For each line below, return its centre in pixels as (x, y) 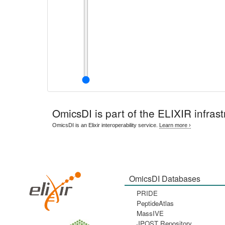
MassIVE (150, 213)
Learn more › (175, 125)
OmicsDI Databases (164, 178)
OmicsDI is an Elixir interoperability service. (106, 125)
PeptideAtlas (155, 203)
